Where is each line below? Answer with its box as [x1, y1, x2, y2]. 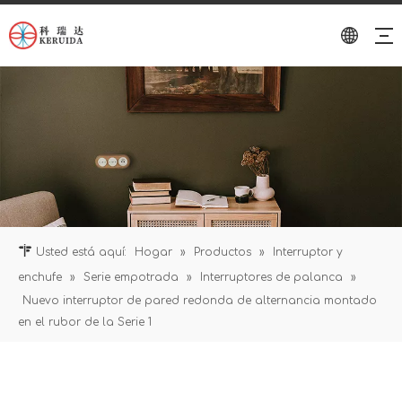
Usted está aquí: [32, 246, 130, 259]
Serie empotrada [83, 271, 179, 284]
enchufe [18, 271, 62, 284]
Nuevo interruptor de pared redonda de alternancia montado [22, 294, 377, 308]
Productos [194, 246, 251, 259]
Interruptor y [273, 246, 343, 259]
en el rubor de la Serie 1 [18, 316, 152, 329]
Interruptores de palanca [200, 271, 343, 284]
